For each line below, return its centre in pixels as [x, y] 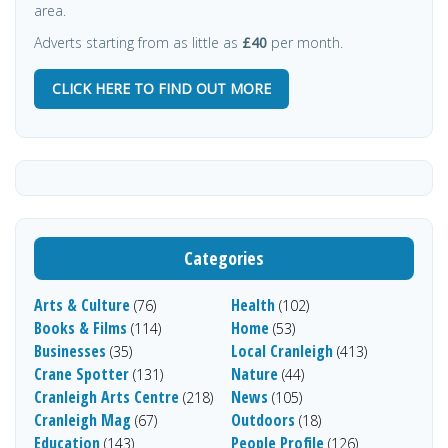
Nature [254, 373]
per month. [307, 42]
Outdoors [263, 419]
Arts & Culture [82, 304]
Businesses [70, 350]
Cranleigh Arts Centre [106, 396]
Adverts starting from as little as [138, 42]
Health [253, 304]
